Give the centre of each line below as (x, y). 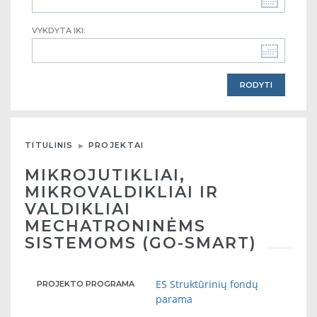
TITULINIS (49, 145)
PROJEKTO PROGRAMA (86, 284)
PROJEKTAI (116, 145)
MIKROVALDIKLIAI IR (122, 192)
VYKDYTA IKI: (59, 30)
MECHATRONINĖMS (115, 226)
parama (174, 299)
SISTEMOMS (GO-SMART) (141, 243)
